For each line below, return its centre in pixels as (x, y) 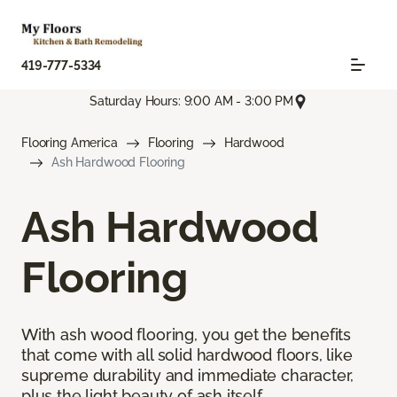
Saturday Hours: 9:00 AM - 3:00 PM (191, 101)
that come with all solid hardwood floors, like (187, 354)
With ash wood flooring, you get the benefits (187, 334)
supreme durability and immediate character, (188, 375)
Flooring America (70, 142)
